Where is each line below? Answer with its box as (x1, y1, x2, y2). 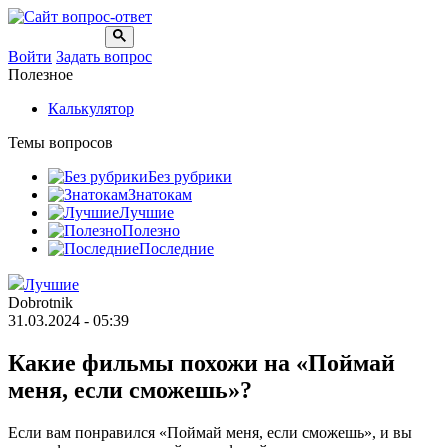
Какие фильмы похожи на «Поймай (8, 349, 395, 376)
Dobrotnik (8, 294, 73, 311)
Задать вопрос (56, 48, 152, 65)
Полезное (8, 66, 73, 83)
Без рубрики (148, 168, 232, 185)
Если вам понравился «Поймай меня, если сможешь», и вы (8, 423, 412, 441)
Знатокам (128, 186, 192, 203)
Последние (139, 240, 214, 257)
